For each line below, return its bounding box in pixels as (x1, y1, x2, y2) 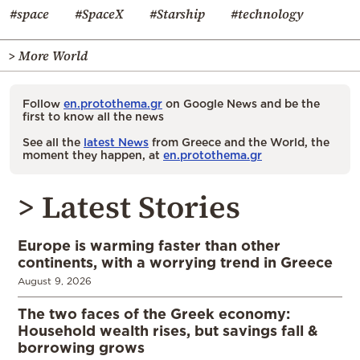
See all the (22, 135, 84, 148)
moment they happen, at (22, 148, 163, 161)
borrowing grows (18, 338, 145, 355)
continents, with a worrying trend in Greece (18, 253, 333, 270)
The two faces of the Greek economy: (18, 305, 290, 321)
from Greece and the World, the (149, 135, 329, 148)
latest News (84, 135, 149, 148)
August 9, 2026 (18, 275, 92, 286)
